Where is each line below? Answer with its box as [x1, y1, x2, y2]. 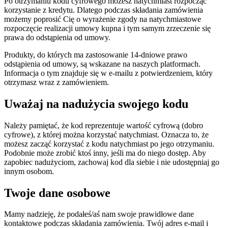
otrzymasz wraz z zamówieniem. [4, 77, 109, 87]
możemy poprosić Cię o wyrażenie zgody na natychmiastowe [4, 14, 201, 23]
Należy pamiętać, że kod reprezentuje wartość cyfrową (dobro [4, 121, 203, 130]
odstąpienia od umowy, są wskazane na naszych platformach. [4, 59, 201, 68]
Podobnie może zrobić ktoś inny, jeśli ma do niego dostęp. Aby [4, 148, 206, 157]
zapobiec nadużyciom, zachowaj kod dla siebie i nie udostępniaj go [4, 157, 219, 166]
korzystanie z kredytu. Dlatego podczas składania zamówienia [4, 5, 203, 14]
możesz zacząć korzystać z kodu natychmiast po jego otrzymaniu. [4, 139, 214, 148]
